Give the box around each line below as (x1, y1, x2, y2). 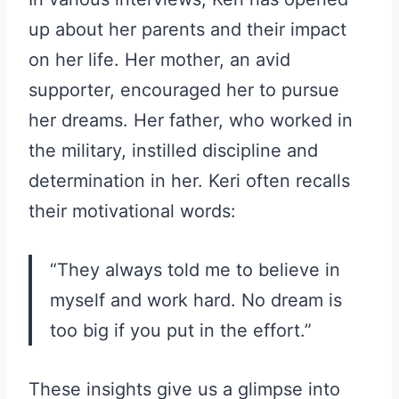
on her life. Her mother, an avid (28, 49, 290, 71)
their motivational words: (28, 200, 236, 223)
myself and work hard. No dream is (50, 289, 342, 312)
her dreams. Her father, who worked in (28, 110, 353, 132)
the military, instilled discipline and (28, 140, 318, 162)
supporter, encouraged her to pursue (28, 79, 339, 102)
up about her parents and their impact (28, 19, 346, 41)
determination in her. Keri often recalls (28, 170, 350, 192)
